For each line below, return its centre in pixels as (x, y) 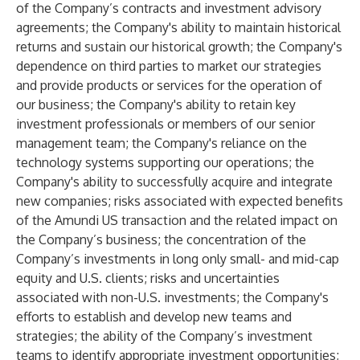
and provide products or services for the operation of (169, 85)
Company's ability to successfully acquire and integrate (174, 182)
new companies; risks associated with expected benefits (180, 201)
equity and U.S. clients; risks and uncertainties (148, 278)
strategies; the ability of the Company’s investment (164, 336)
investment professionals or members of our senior (166, 124)
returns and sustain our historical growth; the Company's (179, 47)
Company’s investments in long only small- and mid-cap (178, 259)
